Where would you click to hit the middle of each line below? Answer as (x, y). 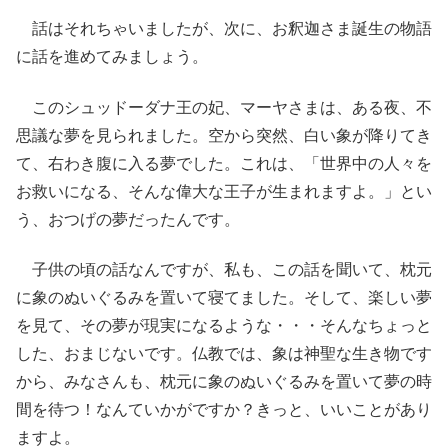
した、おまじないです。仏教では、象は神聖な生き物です (224, 353)
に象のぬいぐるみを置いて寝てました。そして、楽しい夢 (224, 297)
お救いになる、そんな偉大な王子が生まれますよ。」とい (224, 191)
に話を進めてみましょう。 (112, 57)
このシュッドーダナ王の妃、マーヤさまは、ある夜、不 (224, 107)
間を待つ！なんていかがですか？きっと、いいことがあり (224, 409)
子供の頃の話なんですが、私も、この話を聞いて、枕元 (224, 269)
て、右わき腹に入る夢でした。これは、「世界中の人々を (224, 163)
